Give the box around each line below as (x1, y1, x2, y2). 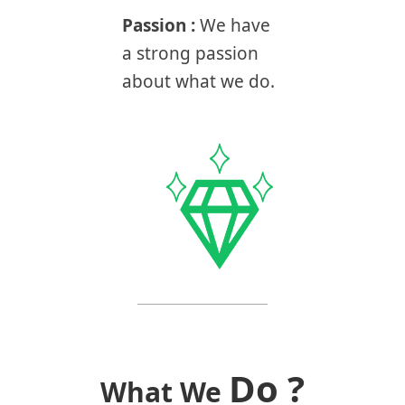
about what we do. (122, 70, 275, 93)
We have (200, 14, 270, 37)
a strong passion (122, 42, 259, 65)
